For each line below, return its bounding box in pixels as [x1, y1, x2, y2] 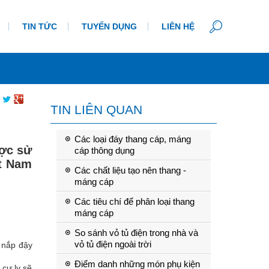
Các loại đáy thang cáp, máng [74, 134, 191, 144]
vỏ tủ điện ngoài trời [74, 239, 151, 249]
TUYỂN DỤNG [82, 21, 137, 31]
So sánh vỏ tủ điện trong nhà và [74, 228, 198, 238]
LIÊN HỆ [162, 21, 195, 31]
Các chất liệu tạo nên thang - [74, 165, 186, 175]
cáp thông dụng [74, 145, 134, 156]
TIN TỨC [22, 21, 57, 31]
